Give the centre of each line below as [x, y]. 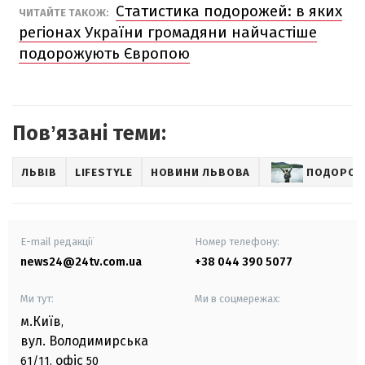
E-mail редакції [57, 242]
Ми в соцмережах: [237, 299]
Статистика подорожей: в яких [229, 11]
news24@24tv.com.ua [81, 262]
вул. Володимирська [84, 341]
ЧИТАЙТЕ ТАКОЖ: [65, 13]
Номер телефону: [237, 242]
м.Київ [41, 322]
